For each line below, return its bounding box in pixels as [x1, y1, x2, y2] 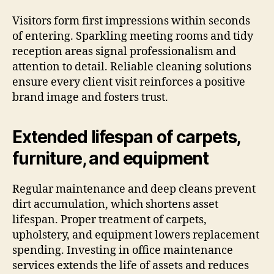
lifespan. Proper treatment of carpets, [12, 212, 207, 227]
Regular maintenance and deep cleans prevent [12, 182, 256, 196]
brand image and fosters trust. [12, 90, 168, 105]
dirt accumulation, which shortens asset [12, 197, 218, 212]
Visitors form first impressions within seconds [12, 13, 250, 28]
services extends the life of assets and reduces [12, 258, 249, 273]
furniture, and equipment [12, 147, 209, 169]
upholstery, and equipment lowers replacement [12, 228, 259, 242]
